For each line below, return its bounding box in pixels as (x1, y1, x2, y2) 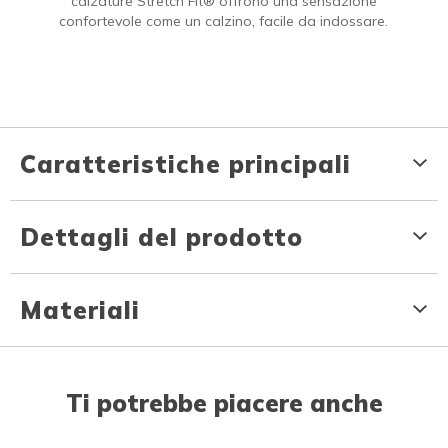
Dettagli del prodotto (20, 221, 303, 252)
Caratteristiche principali (20, 148, 351, 179)
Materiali (20, 294, 140, 325)
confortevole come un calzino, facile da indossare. (59, 11, 388, 30)
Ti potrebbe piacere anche (65, 387, 383, 418)
